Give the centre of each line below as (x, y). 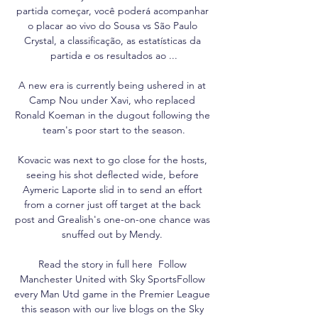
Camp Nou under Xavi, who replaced (112, 100)
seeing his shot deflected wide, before (112, 174)
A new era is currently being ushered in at (112, 85)
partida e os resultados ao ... (114, 55)
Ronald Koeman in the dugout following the (112, 115)
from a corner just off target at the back (112, 204)
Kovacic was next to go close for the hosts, (112, 159)
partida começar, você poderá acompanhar (112, 10)
